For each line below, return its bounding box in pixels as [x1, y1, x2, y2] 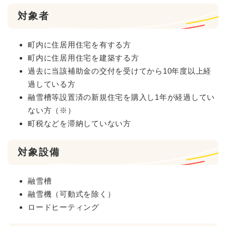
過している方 [28, 79, 76, 88]
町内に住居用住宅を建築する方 [28, 53, 139, 62]
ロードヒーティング [28, 202, 99, 211]
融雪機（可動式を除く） [28, 189, 116, 198]
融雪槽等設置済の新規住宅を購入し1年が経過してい [28, 92, 215, 101]
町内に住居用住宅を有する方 [28, 40, 131, 49]
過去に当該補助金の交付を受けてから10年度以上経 [28, 66, 211, 75]
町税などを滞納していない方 [28, 119, 131, 128]
